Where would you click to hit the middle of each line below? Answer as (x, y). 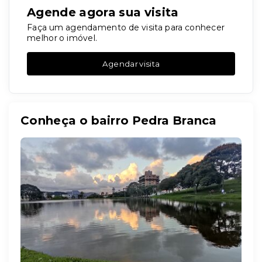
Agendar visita (131, 63)
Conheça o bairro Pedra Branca (119, 120)
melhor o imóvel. (62, 38)
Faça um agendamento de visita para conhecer (126, 27)
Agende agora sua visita (103, 12)
